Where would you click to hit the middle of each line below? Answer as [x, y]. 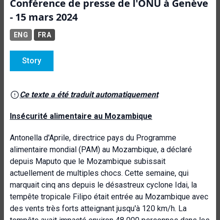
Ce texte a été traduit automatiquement [89, 95]
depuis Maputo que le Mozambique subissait [88, 161]
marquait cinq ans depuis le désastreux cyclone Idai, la [103, 185]
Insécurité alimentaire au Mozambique [81, 116]
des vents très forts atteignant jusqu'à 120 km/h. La [98, 208]
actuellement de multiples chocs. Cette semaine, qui [99, 173]
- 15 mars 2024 [44, 17]
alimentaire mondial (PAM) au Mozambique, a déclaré [101, 150]
